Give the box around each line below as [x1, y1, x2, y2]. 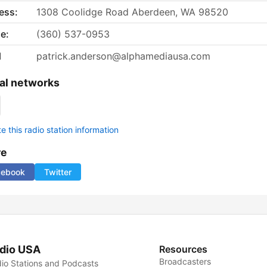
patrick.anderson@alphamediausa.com [36, 50, 210, 63]
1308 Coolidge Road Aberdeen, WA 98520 [36, 6, 228, 18]
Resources [159, 243, 208, 256]
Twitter [44, 167, 72, 178]
